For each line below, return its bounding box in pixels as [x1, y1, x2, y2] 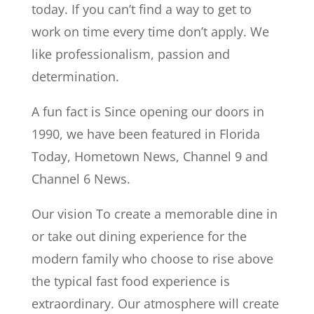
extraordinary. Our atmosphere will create [31, 295, 279, 312]
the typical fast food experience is [31, 273, 230, 289]
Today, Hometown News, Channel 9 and [31, 148, 268, 165]
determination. [31, 68, 119, 85]
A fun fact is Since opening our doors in [31, 103, 264, 120]
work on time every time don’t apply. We [31, 23, 269, 40]
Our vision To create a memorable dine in [31, 205, 278, 222]
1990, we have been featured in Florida [31, 125, 260, 142]
